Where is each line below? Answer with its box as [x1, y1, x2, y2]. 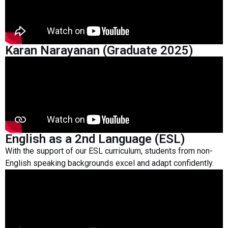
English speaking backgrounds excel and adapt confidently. [5, 158, 214, 168]
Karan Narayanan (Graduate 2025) [5, 43, 193, 58]
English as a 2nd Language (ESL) [5, 131, 185, 146]
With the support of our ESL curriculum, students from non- [5, 146, 213, 156]
